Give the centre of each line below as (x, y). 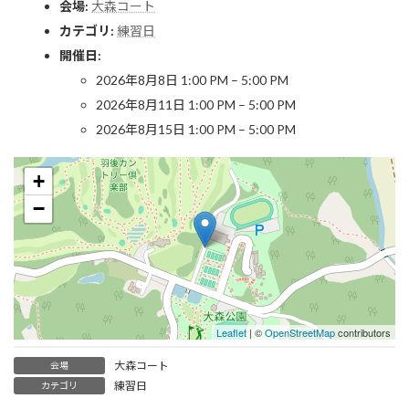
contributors (363, 332)
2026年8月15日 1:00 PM (166, 129)
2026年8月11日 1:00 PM (166, 104)
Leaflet (231, 332)
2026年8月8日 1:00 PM (162, 79)
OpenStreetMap (300, 332)
